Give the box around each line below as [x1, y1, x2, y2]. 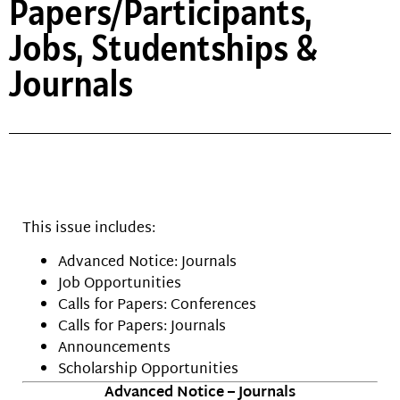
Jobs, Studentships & [9, 25, 318, 71]
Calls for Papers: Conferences [58, 293, 256, 320]
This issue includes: [22, 216, 155, 242]
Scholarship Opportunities [58, 357, 238, 384]
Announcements [58, 336, 171, 362]
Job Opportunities [58, 271, 181, 298]
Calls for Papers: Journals [58, 314, 226, 341]
